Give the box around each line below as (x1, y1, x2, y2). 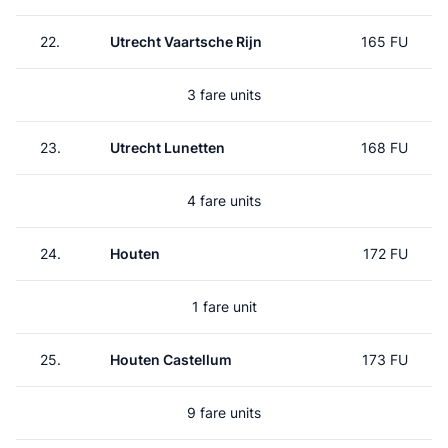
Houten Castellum (110, 351, 232, 368)
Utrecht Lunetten (110, 139, 225, 156)
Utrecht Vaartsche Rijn (110, 33, 262, 50)
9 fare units (187, 404, 261, 421)
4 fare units (187, 192, 261, 209)
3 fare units (187, 86, 261, 103)
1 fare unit (191, 298, 257, 315)
